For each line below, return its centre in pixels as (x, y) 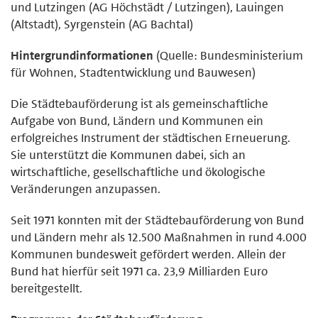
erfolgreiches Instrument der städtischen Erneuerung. (150, 137)
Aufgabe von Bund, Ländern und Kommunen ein (137, 120)
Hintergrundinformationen (82, 55)
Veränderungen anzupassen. (86, 188)
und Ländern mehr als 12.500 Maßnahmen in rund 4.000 (159, 237)
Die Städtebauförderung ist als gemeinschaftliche (139, 103)
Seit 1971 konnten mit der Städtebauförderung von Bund (157, 220)
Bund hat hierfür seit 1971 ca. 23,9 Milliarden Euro (139, 271)
